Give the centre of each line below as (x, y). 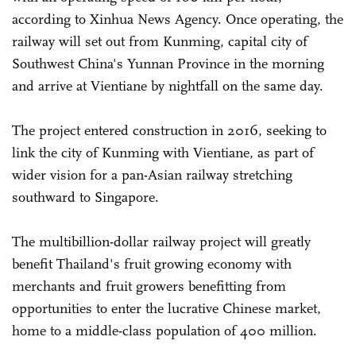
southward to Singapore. (85, 197)
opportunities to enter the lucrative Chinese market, (166, 308)
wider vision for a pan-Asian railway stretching (152, 174)
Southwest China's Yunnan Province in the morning (168, 63)
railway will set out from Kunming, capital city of (160, 41)
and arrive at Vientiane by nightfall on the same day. (170, 85)
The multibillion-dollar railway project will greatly (161, 241)
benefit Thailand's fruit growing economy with (152, 263)
